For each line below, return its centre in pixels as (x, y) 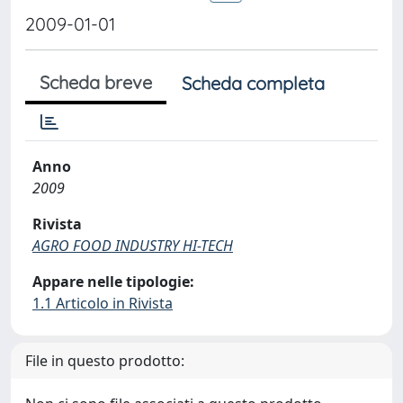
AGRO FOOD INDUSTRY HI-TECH (133, 246)
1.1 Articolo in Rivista (103, 303)
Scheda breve (96, 82)
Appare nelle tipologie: (113, 282)
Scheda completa (253, 83)
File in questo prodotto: (105, 361)
